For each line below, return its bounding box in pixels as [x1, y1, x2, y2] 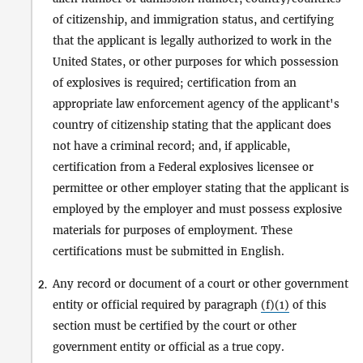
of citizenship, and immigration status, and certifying [53, 12, 334, 27]
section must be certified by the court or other [53, 318, 297, 333]
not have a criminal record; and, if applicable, [53, 139, 290, 153]
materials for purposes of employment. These [53, 223, 293, 237]
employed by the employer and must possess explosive [53, 202, 342, 216]
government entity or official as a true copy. [53, 340, 284, 354]
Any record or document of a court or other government [53, 276, 348, 291]
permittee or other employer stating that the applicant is [53, 181, 349, 195]
